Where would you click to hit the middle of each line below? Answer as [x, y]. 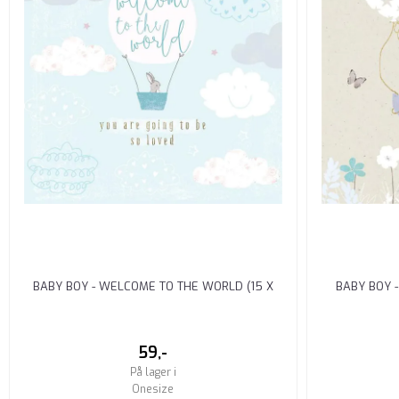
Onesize [153, 389]
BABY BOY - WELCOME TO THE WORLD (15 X [153, 286]
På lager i [153, 372]
